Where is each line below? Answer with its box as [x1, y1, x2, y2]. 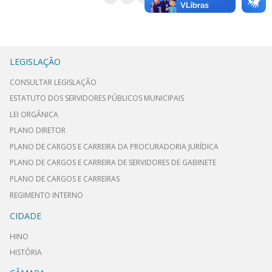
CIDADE [10, 209, 41, 222]
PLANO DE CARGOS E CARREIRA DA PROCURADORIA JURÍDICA [10, 141, 219, 152]
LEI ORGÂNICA [10, 109, 58, 120]
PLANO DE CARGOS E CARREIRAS [10, 174, 120, 185]
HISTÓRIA [10, 247, 42, 258]
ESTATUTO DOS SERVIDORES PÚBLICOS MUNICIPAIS [10, 93, 184, 104]
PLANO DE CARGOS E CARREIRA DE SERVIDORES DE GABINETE [10, 157, 216, 168]
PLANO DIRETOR [10, 125, 66, 136]
